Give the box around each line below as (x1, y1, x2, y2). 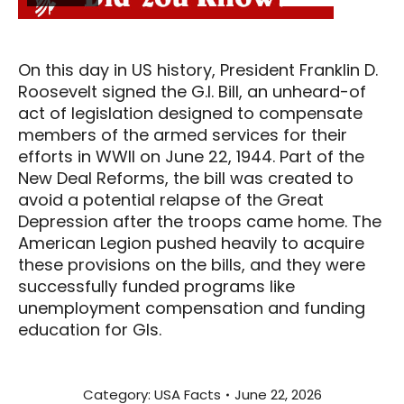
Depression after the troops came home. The (18, 209, 381, 233)
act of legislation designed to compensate (18, 101, 363, 124)
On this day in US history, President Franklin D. (18, 58, 378, 81)
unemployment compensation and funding (18, 296, 365, 319)
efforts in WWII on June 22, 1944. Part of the (18, 144, 364, 168)
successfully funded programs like (18, 274, 295, 298)
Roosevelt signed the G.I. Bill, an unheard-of (18, 79, 366, 103)
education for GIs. (18, 317, 161, 341)
